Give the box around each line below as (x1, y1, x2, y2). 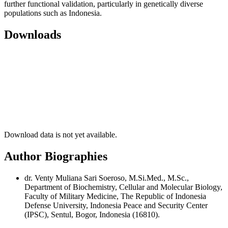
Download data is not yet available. (4, 130, 117, 139)
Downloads (4, 27, 61, 41)
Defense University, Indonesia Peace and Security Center (24, 201, 208, 210)
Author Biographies (4, 149, 107, 163)
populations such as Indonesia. (4, 8, 104, 17)
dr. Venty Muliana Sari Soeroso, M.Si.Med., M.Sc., (24, 173, 189, 182)
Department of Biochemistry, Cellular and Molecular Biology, (24, 182, 222, 191)
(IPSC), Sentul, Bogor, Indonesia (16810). (24, 210, 160, 219)
